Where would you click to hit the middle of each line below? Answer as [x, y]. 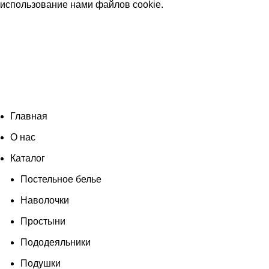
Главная [29, 116]
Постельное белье [61, 179]
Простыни [43, 221]
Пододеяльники [56, 242]
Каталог [28, 158]
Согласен [25, 21]
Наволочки [45, 200]
